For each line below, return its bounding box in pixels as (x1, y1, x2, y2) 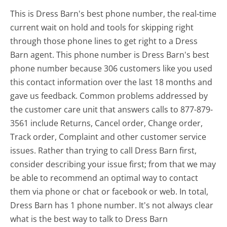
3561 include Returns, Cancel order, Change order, (10, 117, 203, 129)
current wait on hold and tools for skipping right (10, 21, 194, 33)
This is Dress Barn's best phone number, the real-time (10, 8, 217, 19)
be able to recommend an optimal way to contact (10, 172, 199, 183)
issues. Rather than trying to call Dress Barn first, (10, 144, 197, 156)
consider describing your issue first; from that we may (10, 158, 216, 170)
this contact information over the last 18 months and (10, 76, 213, 88)
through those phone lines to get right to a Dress (10, 35, 198, 47)
